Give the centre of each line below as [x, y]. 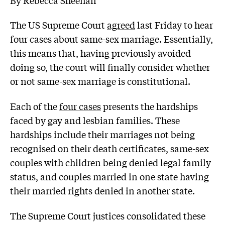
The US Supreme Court [59, 25]
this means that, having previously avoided [100, 53]
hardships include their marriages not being [102, 134]
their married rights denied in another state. [102, 190]
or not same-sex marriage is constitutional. [100, 81]
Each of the [35, 106]
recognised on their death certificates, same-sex [109, 148]
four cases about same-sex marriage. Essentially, [111, 39]
